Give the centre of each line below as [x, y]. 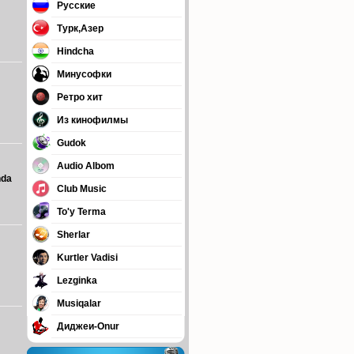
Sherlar [73, 235]
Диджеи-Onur [88, 326]
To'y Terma [81, 212]
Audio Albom [86, 166]
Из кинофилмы [92, 120]
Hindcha [75, 51]
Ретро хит [80, 97]
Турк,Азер [80, 28]
